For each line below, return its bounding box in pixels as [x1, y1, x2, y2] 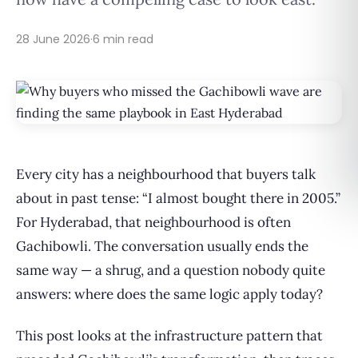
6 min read [93, 31, 153, 47]
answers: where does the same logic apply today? [16, 285, 323, 303]
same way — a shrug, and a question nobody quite [16, 261, 325, 279]
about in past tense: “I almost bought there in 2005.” [16, 189, 340, 207]
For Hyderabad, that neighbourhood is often [16, 213, 291, 231]
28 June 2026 [16, 31, 90, 47]
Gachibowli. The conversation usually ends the [16, 237, 308, 255]
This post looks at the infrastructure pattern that [16, 327, 323, 344]
